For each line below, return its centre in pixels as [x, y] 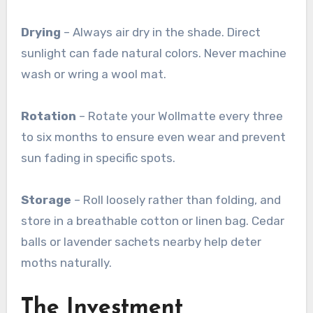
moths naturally [65, 263]
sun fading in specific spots [96, 158]
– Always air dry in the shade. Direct [160, 32]
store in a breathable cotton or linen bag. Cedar [152, 221]
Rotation [48, 116]
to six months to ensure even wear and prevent [153, 137]
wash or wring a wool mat [92, 74]
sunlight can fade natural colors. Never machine [153, 53]
